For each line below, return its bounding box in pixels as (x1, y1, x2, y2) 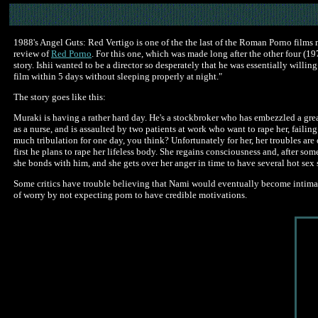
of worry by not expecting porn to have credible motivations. (13, 190, 247, 200)
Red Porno (51, 48, 92, 59)
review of (13, 48, 51, 59)
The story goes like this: (13, 92, 106, 102)
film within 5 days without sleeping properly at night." (13, 71, 222, 82)
